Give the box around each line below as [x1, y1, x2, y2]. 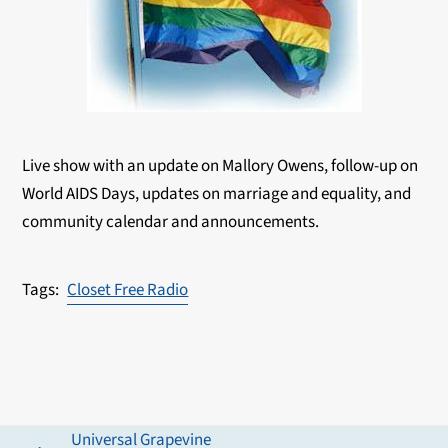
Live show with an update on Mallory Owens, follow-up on [22, 154, 419, 178]
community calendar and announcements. [22, 210, 320, 234]
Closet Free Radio [67, 278, 189, 302]
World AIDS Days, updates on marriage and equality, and [22, 182, 412, 206]
